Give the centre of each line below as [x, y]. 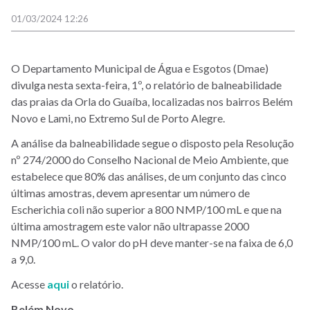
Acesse [29, 284]
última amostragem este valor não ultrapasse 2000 [130, 226]
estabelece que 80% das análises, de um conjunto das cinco [149, 176]
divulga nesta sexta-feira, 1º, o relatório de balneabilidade [146, 84]
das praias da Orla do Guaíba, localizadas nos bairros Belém [152, 101]
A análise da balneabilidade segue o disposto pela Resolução [153, 143]
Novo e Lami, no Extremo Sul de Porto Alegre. [118, 118]
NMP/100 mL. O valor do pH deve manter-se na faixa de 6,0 [152, 242]
